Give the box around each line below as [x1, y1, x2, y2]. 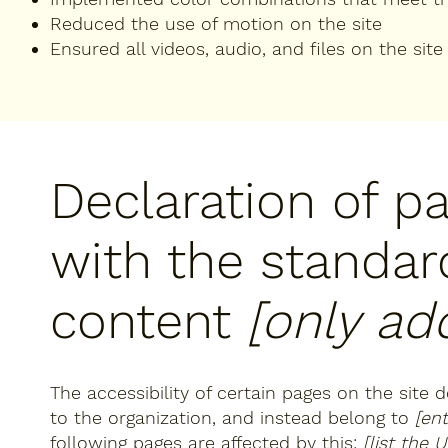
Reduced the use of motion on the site [50, 13, 382, 35]
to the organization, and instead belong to [50, 406, 415, 428]
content [50, 291, 247, 351]
